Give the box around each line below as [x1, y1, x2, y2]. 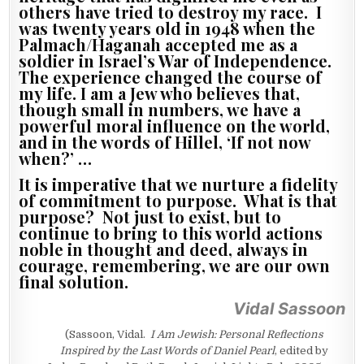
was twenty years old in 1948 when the [19, 16, 316, 39]
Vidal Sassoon [232, 298, 345, 318]
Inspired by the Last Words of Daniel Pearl [60, 344, 275, 357]
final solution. [19, 270, 129, 292]
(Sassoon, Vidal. [65, 327, 148, 340]
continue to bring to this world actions [19, 221, 323, 244]
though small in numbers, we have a [19, 97, 301, 120]
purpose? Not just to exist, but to [19, 205, 282, 227]
